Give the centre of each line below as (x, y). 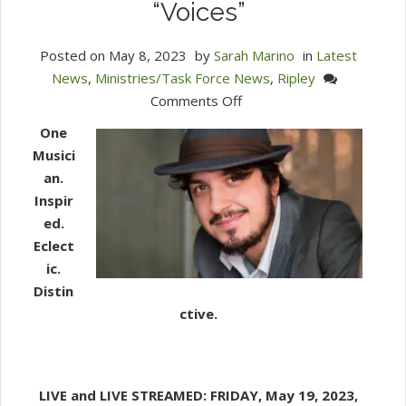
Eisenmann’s (280, 213)
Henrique (270, 190)
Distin (53, 290)
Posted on (74, 55)
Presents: (271, 145)
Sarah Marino (254, 55)
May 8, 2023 (148, 55)
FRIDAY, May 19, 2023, (284, 395)
